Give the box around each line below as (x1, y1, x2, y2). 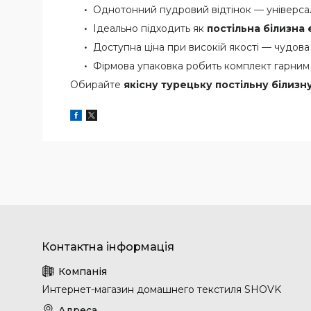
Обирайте (70, 78, 124, 91)
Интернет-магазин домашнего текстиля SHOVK (42, 283, 281, 296)
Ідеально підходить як (93, 22, 207, 35)
